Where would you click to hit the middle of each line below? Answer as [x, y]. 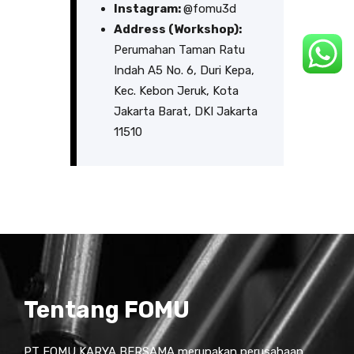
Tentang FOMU [107, 310]
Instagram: [148, 9]
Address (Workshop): [177, 30]
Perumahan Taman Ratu [179, 50]
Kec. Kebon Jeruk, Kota [176, 91]
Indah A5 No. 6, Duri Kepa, [184, 71]
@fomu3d [209, 9]
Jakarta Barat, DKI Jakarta [185, 112]
